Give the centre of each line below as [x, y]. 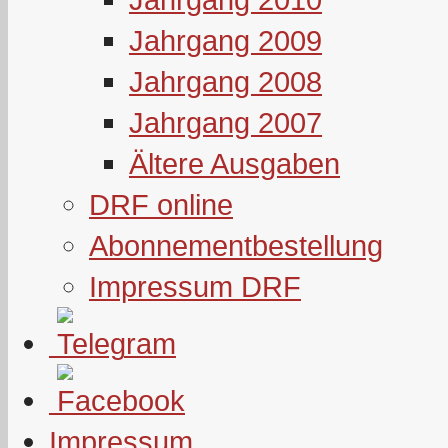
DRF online [161, 204]
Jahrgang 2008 [225, 81]
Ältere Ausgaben [234, 163]
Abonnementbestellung [236, 245]
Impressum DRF [195, 286]
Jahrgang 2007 [225, 122]
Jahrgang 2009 [225, 40]
